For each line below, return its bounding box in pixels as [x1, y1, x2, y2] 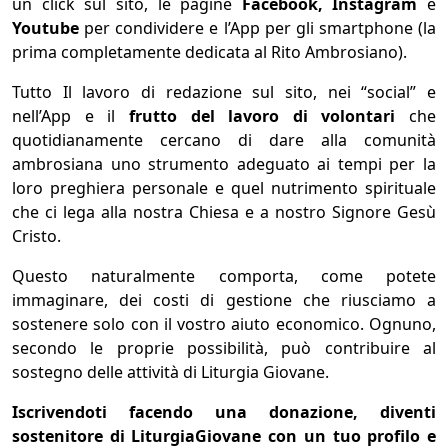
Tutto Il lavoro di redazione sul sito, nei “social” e [12, 81, 436, 104]
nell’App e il [12, 105, 129, 128]
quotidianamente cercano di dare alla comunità [12, 129, 436, 152]
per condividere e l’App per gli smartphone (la [79, 17, 436, 40]
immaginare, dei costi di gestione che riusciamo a [12, 289, 436, 312]
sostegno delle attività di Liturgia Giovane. [12, 361, 329, 384]
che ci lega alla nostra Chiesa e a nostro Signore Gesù [12, 201, 436, 224]
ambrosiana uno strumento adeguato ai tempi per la [12, 153, 436, 176]
